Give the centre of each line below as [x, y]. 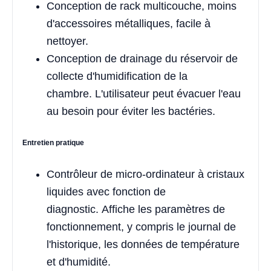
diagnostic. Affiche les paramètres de [136, 209]
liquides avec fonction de [106, 191]
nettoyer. [67, 41]
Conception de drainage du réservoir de [142, 58]
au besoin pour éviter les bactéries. [131, 111]
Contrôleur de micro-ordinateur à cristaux [145, 174]
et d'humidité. [79, 262]
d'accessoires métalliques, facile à [129, 23]
